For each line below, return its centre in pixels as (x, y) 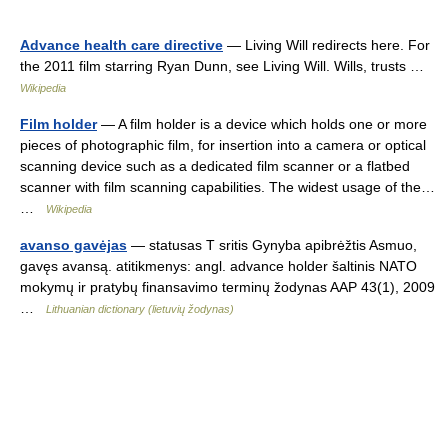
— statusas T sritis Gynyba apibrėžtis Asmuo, (272, 245)
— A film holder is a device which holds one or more (262, 124)
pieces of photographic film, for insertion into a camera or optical (223, 145)
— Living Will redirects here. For (326, 45)
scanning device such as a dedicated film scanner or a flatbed (215, 166)
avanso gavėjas (73, 245)
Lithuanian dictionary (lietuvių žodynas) (140, 309)
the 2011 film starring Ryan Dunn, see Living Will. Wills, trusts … (226, 66)
